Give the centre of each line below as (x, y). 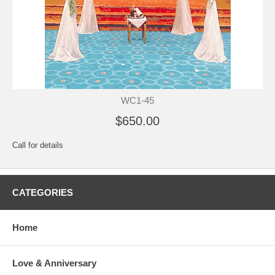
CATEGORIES (43, 192)
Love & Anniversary (54, 263)
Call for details (38, 145)
